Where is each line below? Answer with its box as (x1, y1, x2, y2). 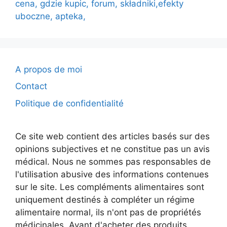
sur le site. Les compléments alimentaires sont (15, 181, 204, 192)
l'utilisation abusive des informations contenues (15, 169, 209, 179)
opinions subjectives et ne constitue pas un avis (15, 143, 210, 154)
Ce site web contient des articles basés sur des (15, 131, 210, 141)
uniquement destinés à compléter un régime (15, 194, 195, 205)
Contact (15, 81, 47, 92)
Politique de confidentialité (15, 98, 124, 108)
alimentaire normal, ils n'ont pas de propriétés (15, 207, 201, 217)
